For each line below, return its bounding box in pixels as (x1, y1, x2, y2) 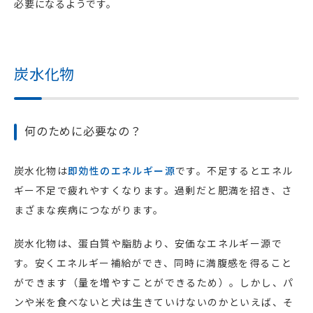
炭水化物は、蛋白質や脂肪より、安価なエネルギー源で (14, 236, 282, 251)
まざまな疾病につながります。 (14, 203, 164, 217)
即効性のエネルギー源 (68, 163, 175, 178)
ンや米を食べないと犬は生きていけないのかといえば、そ (14, 295, 294, 310)
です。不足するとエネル (175, 163, 293, 178)
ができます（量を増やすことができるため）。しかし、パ (14, 275, 294, 290)
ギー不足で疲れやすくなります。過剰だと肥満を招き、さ (14, 183, 293, 198)
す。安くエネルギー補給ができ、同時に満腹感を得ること (14, 256, 293, 270)
